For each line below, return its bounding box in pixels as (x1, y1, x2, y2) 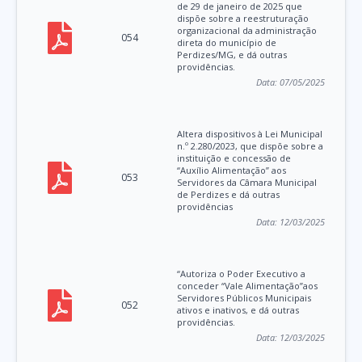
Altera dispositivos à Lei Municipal (177, 128, 323, 141)
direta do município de (177, 36, 277, 49)
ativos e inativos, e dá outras (177, 304, 300, 317)
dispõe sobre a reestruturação (177, 12, 309, 25)
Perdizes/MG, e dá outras (177, 48, 288, 61)
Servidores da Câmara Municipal (177, 176, 318, 189)
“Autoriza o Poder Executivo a (177, 267, 306, 280)
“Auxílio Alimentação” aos (177, 164, 287, 177)
